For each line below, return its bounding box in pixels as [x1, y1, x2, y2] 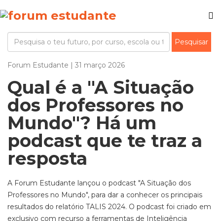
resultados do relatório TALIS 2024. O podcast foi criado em [7, 202, 211, 211]
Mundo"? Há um [7, 112, 156, 134]
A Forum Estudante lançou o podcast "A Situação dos [7, 179, 191, 187]
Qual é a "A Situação [7, 76, 194, 98]
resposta [7, 147, 87, 169]
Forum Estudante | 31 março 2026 [7, 61, 125, 70]
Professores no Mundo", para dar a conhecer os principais [7, 190, 202, 199]
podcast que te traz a [7, 130, 202, 151]
